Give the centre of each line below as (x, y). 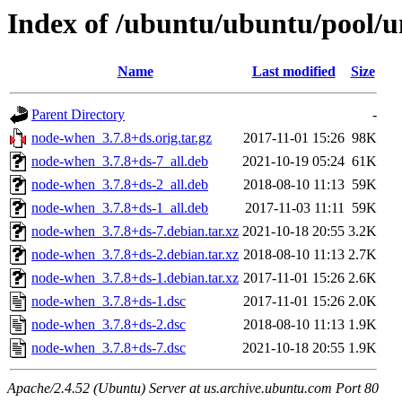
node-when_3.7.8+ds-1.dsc (109, 301)
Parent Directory (78, 115)
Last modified (293, 72)
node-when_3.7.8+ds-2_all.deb (120, 185)
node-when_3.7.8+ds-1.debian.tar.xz (135, 278)
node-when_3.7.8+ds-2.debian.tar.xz (135, 255)
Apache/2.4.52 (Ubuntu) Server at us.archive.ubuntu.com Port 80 (193, 389)
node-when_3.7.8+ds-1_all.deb (120, 208)
